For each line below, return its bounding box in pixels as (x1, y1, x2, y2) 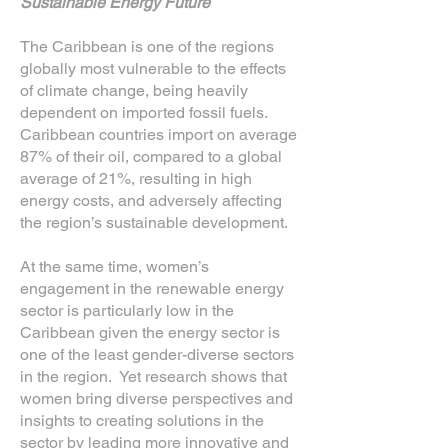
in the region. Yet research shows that (20, 367, 287, 386)
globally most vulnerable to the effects (20, 59, 286, 78)
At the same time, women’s (20, 257, 209, 276)
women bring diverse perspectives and (20, 389, 293, 408)
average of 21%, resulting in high (20, 169, 252, 188)
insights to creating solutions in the (20, 411, 264, 430)
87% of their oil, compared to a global (20, 147, 282, 166)
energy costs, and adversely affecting (20, 191, 282, 210)
